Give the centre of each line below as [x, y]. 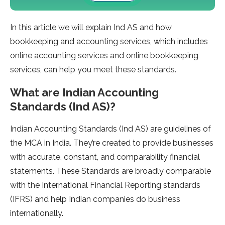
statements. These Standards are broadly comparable [110, 171]
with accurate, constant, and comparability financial [105, 157]
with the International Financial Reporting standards [105, 185]
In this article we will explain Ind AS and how [91, 28]
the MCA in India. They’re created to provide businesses [112, 143]
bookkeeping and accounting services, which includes [109, 42]
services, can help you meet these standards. [93, 70]
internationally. [37, 213]
